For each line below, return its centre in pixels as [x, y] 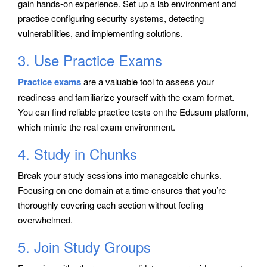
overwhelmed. [45, 219]
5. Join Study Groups [84, 246]
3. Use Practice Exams [90, 60]
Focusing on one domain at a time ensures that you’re [122, 190]
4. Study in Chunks [77, 153]
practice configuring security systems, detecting [111, 18]
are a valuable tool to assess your [148, 81]
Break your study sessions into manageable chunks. [120, 175]
